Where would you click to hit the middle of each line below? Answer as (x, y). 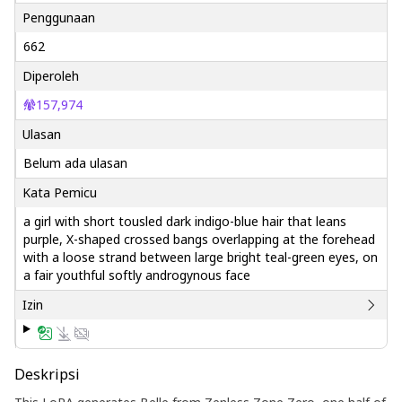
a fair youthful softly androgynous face (137, 275)
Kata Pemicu (60, 192)
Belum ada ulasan (75, 163)
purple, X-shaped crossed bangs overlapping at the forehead (199, 239)
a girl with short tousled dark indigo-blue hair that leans (185, 221)
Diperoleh (51, 76)
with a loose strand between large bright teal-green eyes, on (201, 257)
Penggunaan (59, 17)
